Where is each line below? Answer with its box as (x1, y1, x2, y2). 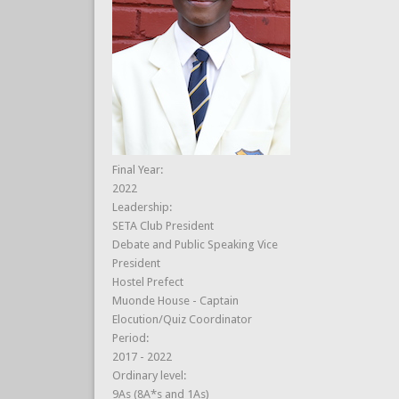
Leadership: (111, 199, 175, 214)
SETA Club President (111, 218, 214, 232)
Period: (111, 330, 151, 345)
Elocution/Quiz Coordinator (111, 312, 252, 326)
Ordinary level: (111, 368, 189, 382)
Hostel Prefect (111, 274, 183, 289)
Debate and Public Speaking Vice (111, 237, 278, 251)
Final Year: (111, 162, 166, 176)
